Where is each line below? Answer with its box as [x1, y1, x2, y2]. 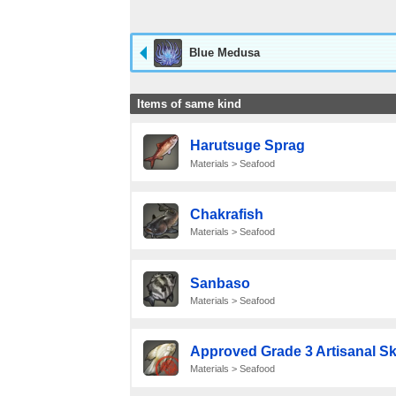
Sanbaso [189, 275, 250, 291]
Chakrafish [189, 207, 263, 223]
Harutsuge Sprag [189, 138, 305, 154]
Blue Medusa [189, 45, 260, 59]
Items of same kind [137, 96, 241, 110]
